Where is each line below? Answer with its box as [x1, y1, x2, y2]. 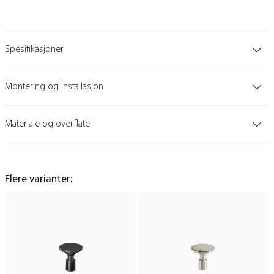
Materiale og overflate [5, 119, 90, 130]
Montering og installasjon [5, 82, 103, 92]
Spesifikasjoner [5, 45, 64, 55]
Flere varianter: [5, 174, 72, 185]
